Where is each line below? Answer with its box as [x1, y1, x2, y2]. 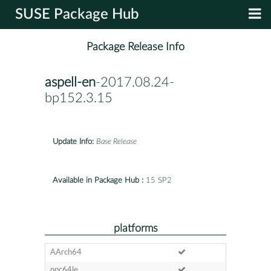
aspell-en [45, 76, 96, 90]
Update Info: [53, 137, 94, 146]
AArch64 [50, 248, 82, 256]
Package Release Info [87, 41, 184, 53]
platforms [113, 223, 158, 233]
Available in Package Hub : [53, 176, 143, 184]
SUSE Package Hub [15, 7, 139, 22]
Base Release [96, 137, 137, 146]
